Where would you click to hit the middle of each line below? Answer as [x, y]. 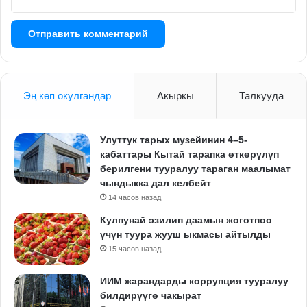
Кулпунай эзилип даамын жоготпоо [186, 220]
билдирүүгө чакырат [151, 296]
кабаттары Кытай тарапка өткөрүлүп [189, 155]
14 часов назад [135, 198]
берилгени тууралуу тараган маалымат [195, 169]
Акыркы [175, 96]
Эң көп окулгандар [67, 96]
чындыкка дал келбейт [156, 183]
